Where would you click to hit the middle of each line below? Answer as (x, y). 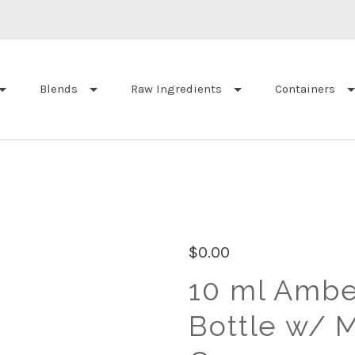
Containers (305, 89)
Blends (59, 89)
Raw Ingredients (176, 89)
